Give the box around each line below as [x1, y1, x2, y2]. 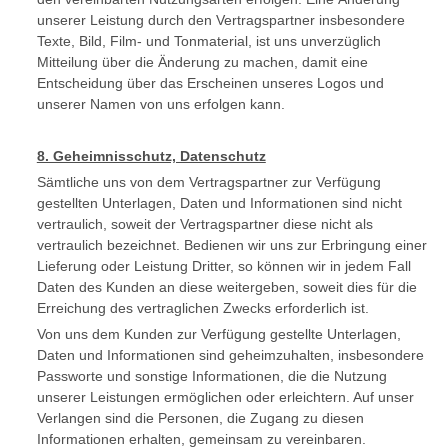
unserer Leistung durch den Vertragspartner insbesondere [36, 12, 405, 28]
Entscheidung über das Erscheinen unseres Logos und [36, 75, 384, 91]
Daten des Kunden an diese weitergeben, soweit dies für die [36, 279, 417, 295]
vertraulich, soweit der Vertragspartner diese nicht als [36, 216, 373, 232]
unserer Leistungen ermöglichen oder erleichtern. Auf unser [36, 389, 414, 405]
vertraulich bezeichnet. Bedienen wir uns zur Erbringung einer [36, 237, 427, 253]
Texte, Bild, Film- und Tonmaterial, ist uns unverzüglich [36, 33, 381, 49]
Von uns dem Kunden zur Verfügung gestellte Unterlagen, [36, 326, 401, 342]
